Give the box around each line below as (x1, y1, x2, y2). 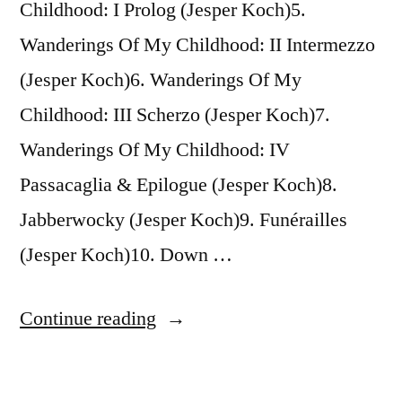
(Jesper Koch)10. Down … (20, 242, 232, 267)
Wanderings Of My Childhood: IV (20, 137, 290, 162)
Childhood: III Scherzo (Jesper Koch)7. (20, 102, 330, 127)
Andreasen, (155, 340, 246, 365)
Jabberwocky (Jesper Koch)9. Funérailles (20, 207, 347, 232)
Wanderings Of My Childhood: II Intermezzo (20, 32, 375, 57)
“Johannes (155, 305, 238, 330)
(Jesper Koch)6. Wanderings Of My (20, 67, 301, 92)
